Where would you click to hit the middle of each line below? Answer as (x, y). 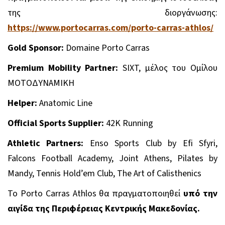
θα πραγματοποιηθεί (141, 193)
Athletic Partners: (46, 143)
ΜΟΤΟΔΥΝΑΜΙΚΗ (41, 83)
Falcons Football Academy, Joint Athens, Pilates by (113, 158)
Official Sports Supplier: (56, 123)
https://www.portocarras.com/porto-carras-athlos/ (110, 28)
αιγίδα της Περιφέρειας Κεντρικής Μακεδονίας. (104, 208)
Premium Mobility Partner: (63, 68)
